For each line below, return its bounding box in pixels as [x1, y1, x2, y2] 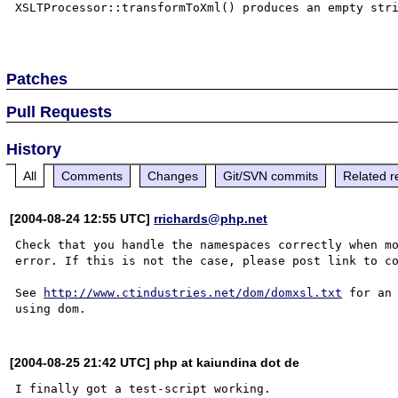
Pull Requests [6, 102, 113, 121]
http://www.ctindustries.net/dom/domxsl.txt [44, 285, 343, 299]
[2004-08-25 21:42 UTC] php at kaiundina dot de [10, 354, 300, 370]
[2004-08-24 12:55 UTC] [10, 211, 155, 226]
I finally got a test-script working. [15, 381, 272, 395]
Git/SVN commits [223, 168, 319, 183]
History [6, 139, 62, 158]
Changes [147, 168, 199, 183]
